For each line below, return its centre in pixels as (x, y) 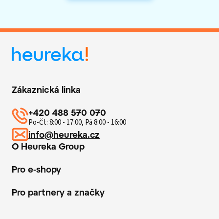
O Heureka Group (48, 146)
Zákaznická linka (46, 90)
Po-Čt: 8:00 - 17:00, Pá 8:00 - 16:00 (77, 123)
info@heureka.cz (64, 134)
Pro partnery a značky (58, 192)
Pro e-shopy (36, 169)
